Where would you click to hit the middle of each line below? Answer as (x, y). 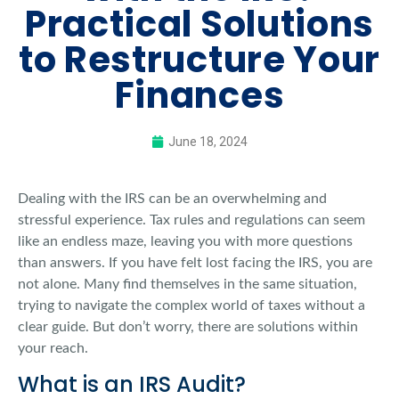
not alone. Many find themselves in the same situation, (187, 285)
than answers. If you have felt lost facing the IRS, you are (195, 263)
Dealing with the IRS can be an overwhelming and (172, 199)
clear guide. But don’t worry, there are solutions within (188, 327)
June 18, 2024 (208, 142)
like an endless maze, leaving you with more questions (185, 242)
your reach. (53, 349)
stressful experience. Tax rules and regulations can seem (191, 220)
